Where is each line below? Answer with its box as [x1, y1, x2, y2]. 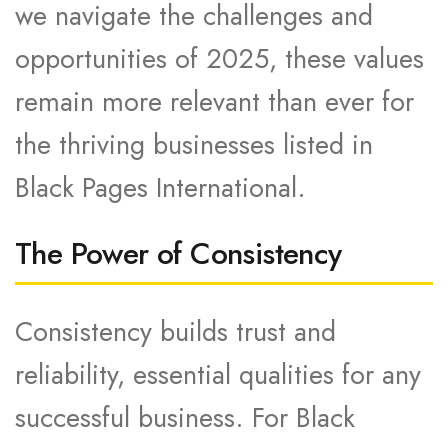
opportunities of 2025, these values [15, 39, 424, 78]
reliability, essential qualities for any [15, 355, 421, 394]
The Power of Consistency [15, 232, 342, 275]
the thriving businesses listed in [15, 125, 373, 164]
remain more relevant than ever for [15, 82, 414, 121]
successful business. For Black [15, 398, 355, 437]
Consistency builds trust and [15, 312, 336, 351]
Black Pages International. [15, 168, 306, 207]
